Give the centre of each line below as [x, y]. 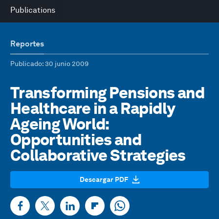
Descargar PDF [104, 179]
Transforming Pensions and [107, 93]
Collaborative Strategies [98, 155]
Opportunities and [76, 140]
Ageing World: [60, 124]
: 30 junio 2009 [65, 64]
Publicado [26, 64]
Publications [33, 10]
